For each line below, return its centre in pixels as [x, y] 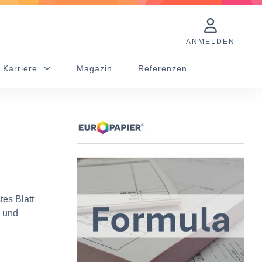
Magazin [94, 68]
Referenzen [163, 68]
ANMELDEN [210, 41]
